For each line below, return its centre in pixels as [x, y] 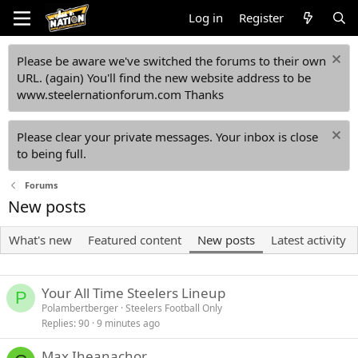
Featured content [135, 240]
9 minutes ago [128, 323]
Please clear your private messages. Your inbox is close [167, 137]
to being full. [52, 153]
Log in [206, 18]
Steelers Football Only [174, 308]
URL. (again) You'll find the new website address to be [164, 78]
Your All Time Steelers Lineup [133, 293]
